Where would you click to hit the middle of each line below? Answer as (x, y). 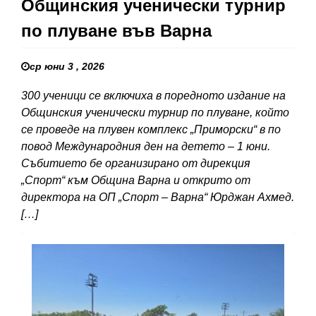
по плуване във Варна (116, 31)
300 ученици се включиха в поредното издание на (153, 96)
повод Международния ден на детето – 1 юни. (146, 147)
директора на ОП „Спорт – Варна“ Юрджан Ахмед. (158, 197)
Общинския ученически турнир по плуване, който (155, 113)
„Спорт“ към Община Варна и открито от (136, 181)
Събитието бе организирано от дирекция (136, 164)
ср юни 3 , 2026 (67, 67)
